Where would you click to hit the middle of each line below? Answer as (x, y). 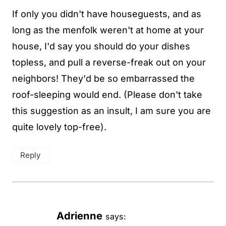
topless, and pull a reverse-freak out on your (109, 63)
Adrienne (79, 216)
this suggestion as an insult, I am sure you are (111, 111)
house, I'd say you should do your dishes (101, 46)
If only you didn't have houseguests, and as (107, 14)
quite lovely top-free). (59, 127)
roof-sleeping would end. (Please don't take (107, 95)
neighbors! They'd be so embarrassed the (103, 79)
